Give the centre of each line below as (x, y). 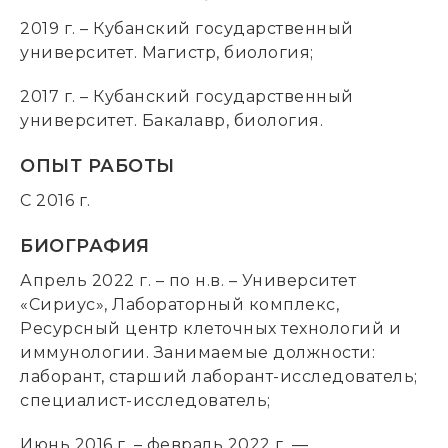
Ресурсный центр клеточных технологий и (210, 328)
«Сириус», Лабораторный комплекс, (179, 304)
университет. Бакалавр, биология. (171, 120)
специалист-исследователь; (145, 400)
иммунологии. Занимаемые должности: (197, 352)
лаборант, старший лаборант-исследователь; (219, 376)
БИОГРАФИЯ (85, 246)
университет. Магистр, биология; (167, 52)
